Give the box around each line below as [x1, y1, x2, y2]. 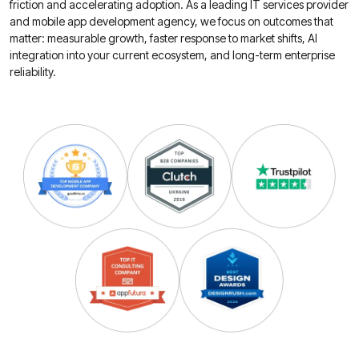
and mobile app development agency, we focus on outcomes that [10, 14, 333, 28]
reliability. [10, 65, 56, 79]
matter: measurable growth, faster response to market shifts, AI [10, 31, 317, 45]
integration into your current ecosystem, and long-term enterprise [10, 48, 335, 62]
